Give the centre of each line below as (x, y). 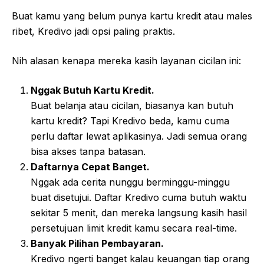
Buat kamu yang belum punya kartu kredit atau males (132, 16)
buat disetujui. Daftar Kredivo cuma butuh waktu (138, 198)
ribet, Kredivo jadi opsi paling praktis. (93, 32)
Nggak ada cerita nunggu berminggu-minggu (130, 182)
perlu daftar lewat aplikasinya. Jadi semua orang (139, 136)
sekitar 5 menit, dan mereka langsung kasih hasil (139, 213)
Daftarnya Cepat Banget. (90, 167)
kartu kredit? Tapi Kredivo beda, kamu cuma (130, 121)
